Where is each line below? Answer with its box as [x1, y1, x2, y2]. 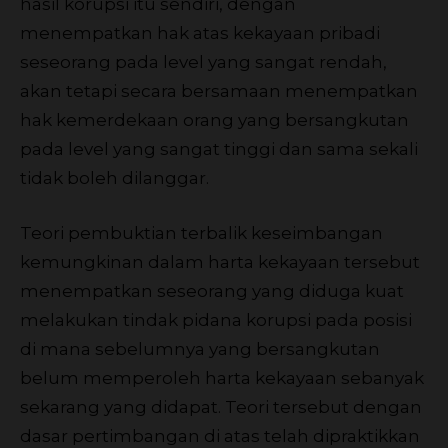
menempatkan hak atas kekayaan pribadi [20, 22, 380, 43]
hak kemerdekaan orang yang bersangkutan [20, 109, 409, 130]
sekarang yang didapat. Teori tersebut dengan [20, 396, 422, 417]
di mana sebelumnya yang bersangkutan [20, 338, 380, 359]
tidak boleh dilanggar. [20, 167, 209, 188]
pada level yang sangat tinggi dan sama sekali [20, 138, 418, 159]
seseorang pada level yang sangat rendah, [20, 51, 387, 72]
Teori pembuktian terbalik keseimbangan [20, 222, 383, 243]
